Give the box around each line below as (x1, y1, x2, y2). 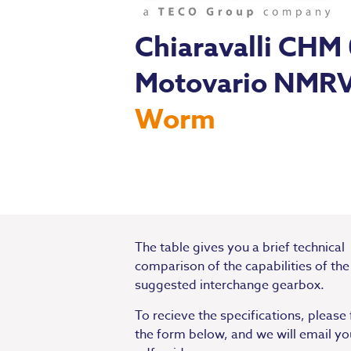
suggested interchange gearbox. (135, 276, 324, 295)
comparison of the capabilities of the (135, 257, 349, 277)
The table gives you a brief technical (135, 238, 345, 258)
